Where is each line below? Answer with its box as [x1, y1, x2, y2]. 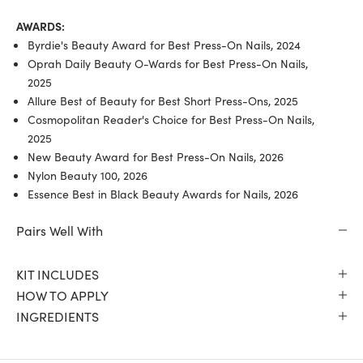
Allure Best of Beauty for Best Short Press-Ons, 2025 [28, 92, 298, 109]
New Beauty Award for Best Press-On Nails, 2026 [28, 147, 284, 164]
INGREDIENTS [16, 306, 99, 325]
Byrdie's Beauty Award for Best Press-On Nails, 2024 [28, 36, 301, 53]
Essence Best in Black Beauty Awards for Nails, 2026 [28, 185, 298, 202]
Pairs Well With [16, 220, 103, 239]
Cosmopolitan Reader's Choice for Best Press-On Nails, [28, 110, 314, 127]
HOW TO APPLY [16, 285, 109, 304]
